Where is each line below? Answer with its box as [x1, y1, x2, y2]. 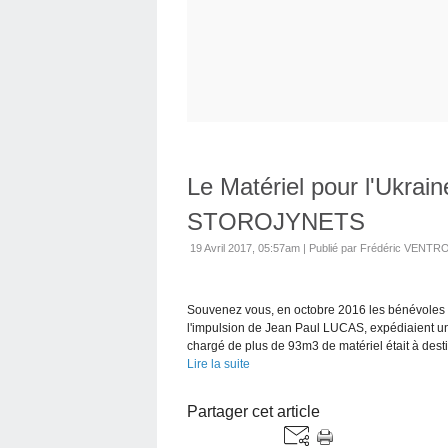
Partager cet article [187, 402, 320, 420]
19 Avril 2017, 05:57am [190, 241, 300, 254]
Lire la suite [187, 356, 250, 371]
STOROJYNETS [187, 207, 365, 235]
